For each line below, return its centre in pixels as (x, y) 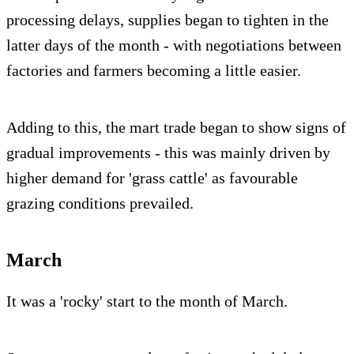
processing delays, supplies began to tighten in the (168, 20)
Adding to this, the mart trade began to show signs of (176, 128)
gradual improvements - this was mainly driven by (168, 153)
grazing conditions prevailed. (100, 203)
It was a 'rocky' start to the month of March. (147, 301)
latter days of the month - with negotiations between (174, 45)
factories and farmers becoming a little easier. (154, 71)
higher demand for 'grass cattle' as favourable (152, 178)
